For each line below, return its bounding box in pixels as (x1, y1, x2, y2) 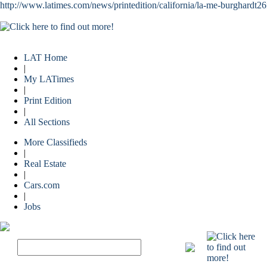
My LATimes (24, 74, 74, 84)
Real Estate (24, 159, 66, 169)
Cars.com (24, 180, 60, 190)
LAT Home (24, 52, 67, 63)
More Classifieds (24, 137, 87, 147)
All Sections (24, 117, 70, 127)
